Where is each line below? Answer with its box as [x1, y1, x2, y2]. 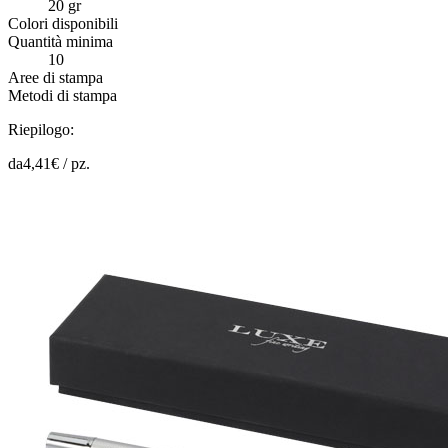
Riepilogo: [8, 120, 74, 138]
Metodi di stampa [8, 86, 117, 104]
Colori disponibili [8, 14, 118, 32]
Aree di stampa [8, 68, 103, 86]
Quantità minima [8, 32, 113, 50]
